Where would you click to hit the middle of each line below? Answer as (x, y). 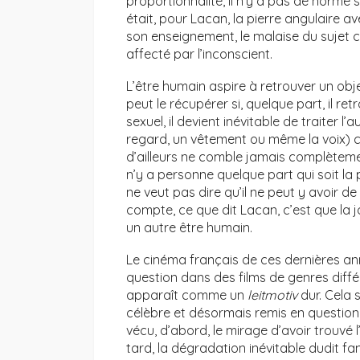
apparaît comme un (187, 295)
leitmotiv (272, 295)
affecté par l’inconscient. (199, 54)
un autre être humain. (189, 228)
